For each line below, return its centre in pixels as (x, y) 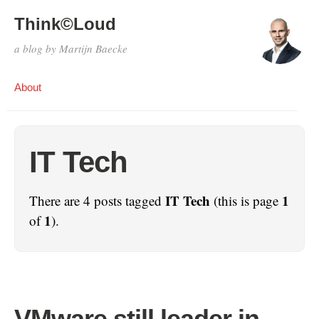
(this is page (246, 200)
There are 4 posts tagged (97, 200)
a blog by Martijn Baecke (71, 48)
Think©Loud (65, 24)
